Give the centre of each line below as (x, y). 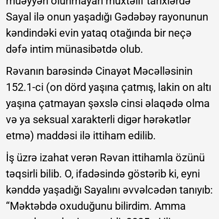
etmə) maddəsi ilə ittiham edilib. (81, 135)
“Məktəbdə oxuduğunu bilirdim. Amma (96, 206)
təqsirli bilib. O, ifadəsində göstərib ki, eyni (103, 174)
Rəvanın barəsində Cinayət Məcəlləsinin (99, 71)
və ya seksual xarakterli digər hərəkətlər (98, 119)
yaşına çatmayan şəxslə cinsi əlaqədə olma (108, 103)
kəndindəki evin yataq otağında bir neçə (99, 33)
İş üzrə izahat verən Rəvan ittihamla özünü (105, 157)
